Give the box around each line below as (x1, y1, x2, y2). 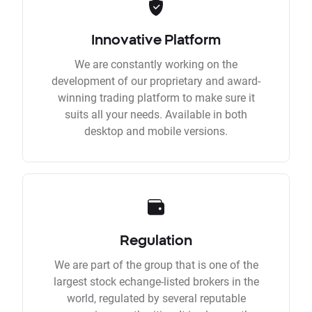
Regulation (120, 232, 192, 249)
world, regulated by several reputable (66, 290, 246, 306)
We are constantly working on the (75, 56, 237, 72)
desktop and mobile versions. (84, 123, 228, 139)
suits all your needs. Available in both (65, 107, 247, 122)
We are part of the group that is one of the (54, 257, 258, 272)
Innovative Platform (91, 31, 221, 48)
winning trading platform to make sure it (57, 90, 255, 105)
